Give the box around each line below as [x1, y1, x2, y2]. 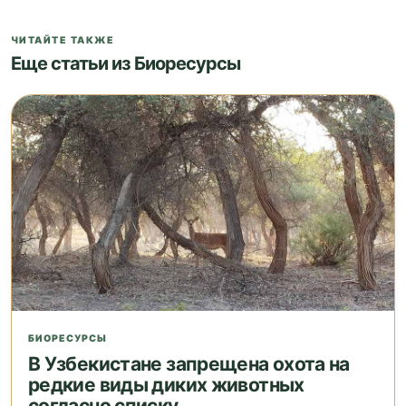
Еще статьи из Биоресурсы [11, 53, 240, 75]
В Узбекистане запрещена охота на [28, 352, 350, 375]
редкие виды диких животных [28, 372, 304, 396]
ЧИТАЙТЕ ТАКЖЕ [11, 34, 115, 47]
